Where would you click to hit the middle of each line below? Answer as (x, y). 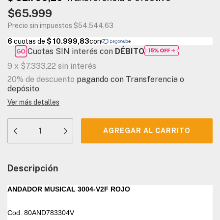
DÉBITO (130, 52)
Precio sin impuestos (41, 26)
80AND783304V (49, 213)
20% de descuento (41, 80)
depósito (23, 89)
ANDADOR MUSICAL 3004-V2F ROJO (69, 189)
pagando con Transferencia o (129, 80)
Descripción (33, 168)
